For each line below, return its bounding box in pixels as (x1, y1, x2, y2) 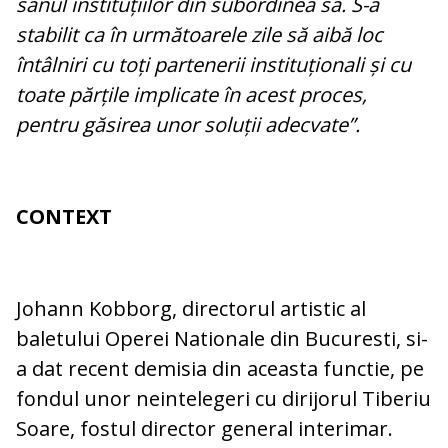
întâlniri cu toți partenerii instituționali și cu (16, 51, 411, 79)
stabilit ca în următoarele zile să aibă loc (16, 21, 383, 49)
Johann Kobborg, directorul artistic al (16, 295, 366, 323)
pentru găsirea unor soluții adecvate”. (16, 111, 360, 139)
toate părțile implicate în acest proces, (16, 81, 367, 109)
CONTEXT (16, 203, 112, 231)
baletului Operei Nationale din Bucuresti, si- (16, 325, 428, 353)
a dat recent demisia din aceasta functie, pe (16, 355, 424, 383)
